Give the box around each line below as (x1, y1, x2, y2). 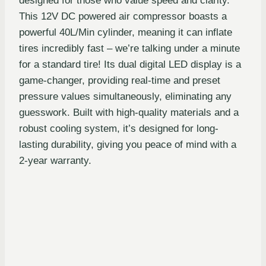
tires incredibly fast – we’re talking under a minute (19, 43, 240, 55)
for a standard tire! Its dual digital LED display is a (19, 59, 241, 71)
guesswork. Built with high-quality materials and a (19, 107, 239, 119)
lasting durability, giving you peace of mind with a (19, 139, 236, 151)
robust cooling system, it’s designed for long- (19, 123, 218, 135)
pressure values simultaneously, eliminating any (19, 91, 232, 103)
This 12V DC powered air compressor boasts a (19, 11, 227, 23)
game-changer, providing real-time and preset (19, 75, 220, 87)
